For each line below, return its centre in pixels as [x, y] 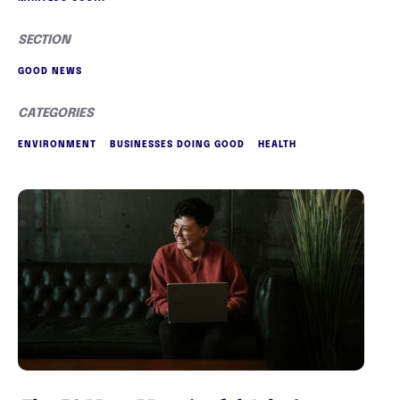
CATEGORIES [56, 113]
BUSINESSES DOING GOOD [177, 144]
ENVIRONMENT [57, 144]
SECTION [44, 40]
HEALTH [277, 144]
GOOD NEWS [50, 71]
